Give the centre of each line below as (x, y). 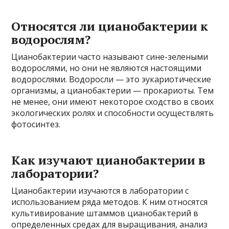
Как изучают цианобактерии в (109, 160)
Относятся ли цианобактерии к (110, 26)
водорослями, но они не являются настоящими (107, 68)
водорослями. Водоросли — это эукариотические (111, 79)
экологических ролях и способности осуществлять (113, 113)
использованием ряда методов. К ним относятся (110, 202)
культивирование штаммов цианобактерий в (105, 213)
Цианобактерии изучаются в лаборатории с (100, 191)
